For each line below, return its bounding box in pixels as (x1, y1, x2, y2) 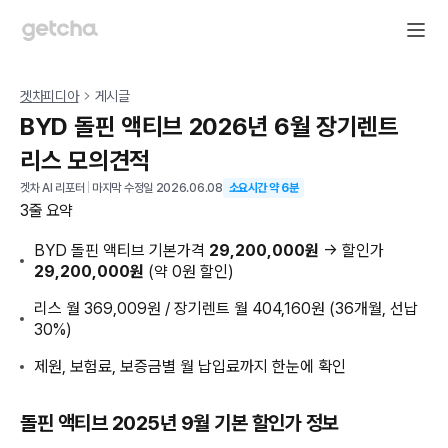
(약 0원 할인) (144, 262, 235, 281)
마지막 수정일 (92, 181, 156, 195)
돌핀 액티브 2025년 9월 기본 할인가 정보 (20, 411, 339, 435)
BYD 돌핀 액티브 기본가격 (34, 241, 210, 260)
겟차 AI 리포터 (20, 181, 85, 195)
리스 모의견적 (20, 146, 150, 175)
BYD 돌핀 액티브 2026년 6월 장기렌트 (20, 112, 399, 141)
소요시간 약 (228, 181, 282, 195)
